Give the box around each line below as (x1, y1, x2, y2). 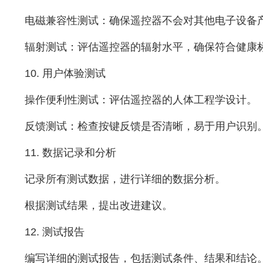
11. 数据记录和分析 (24, 146, 116, 159)
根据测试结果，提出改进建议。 (24, 199, 173, 211)
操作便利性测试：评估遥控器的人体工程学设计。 (24, 93, 257, 106)
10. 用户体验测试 (24, 67, 106, 79)
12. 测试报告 (24, 225, 85, 238)
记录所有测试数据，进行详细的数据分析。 (24, 173, 225, 185)
